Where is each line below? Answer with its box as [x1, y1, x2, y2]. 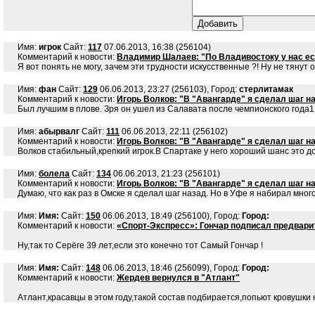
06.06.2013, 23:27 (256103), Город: [98, 84, 239, 94]
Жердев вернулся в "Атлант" [117, 273, 240, 283]
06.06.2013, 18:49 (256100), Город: [101, 211, 242, 221]
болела [39, 169, 70, 179]
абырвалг [39, 127, 79, 136]
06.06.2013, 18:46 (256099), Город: [101, 263, 242, 273]
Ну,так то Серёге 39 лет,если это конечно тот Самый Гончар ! [18, 240, 263, 250]
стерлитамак [239, 84, 293, 94]
